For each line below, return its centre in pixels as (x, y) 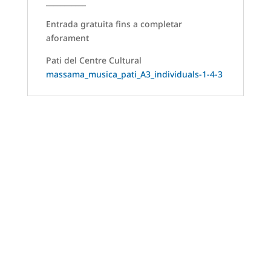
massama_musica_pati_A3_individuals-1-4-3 (134, 74)
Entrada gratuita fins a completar (114, 24)
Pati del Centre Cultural (93, 60)
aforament (67, 38)
